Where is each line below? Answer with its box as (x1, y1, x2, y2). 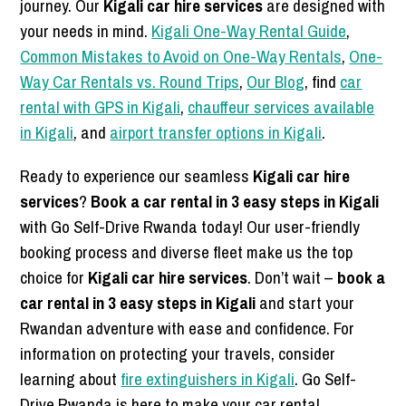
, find (304, 70, 341, 93)
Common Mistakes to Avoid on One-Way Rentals (20, 44, 343, 68)
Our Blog (246, 70, 305, 93)
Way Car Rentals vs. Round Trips (20, 70, 240, 93)
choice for (20, 266, 89, 289)
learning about (20, 367, 121, 391)
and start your (256, 291, 355, 314)
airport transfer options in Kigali (110, 121, 323, 144)
